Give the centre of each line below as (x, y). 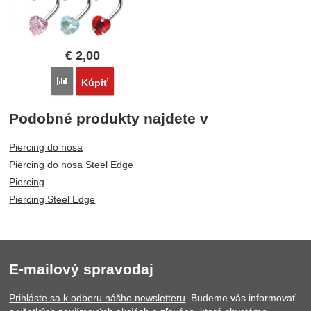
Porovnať (87, 82)
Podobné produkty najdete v (109, 119)
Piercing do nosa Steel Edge (72, 165)
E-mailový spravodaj (82, 269)
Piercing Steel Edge (52, 200)
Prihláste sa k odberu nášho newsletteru (98, 298)
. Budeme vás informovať (241, 298)
